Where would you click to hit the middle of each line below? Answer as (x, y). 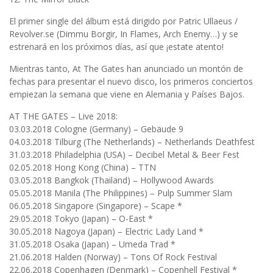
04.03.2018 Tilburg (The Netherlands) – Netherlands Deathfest (132, 141)
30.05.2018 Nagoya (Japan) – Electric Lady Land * (106, 231)
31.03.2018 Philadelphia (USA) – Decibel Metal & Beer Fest (124, 154)
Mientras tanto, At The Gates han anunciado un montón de (126, 68)
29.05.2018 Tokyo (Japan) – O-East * (81, 218)
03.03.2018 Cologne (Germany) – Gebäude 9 (96, 129)
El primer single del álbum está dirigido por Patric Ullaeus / (123, 21)
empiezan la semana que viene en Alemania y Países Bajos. (127, 94)
